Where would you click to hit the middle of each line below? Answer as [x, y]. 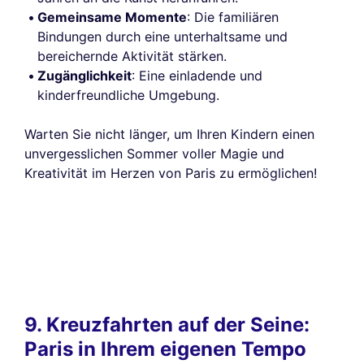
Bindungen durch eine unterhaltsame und [162, 36]
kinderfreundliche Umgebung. [128, 95]
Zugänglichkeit [84, 75]
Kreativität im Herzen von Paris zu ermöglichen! [171, 173]
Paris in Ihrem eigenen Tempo [165, 349]
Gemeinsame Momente [112, 17]
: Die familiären [233, 17]
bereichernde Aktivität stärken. [132, 56]
